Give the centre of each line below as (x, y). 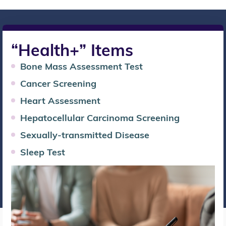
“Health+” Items (72, 50)
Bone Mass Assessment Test (81, 66)
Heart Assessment (60, 100)
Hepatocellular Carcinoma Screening (100, 118)
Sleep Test (42, 152)
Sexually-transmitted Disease (84, 135)
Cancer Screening (58, 83)
